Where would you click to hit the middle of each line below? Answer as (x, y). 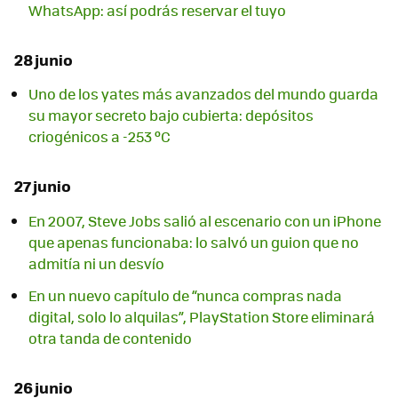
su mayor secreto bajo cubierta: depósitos (171, 115)
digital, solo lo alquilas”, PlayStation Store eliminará (202, 316)
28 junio (44, 60)
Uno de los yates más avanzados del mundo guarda (203, 94)
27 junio (43, 186)
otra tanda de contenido (110, 338)
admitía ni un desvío (96, 263)
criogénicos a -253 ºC (99, 137)
